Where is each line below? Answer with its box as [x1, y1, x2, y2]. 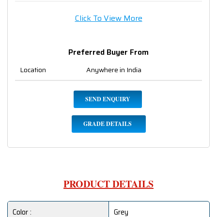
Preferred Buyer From [68, 46, 149, 59]
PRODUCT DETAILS [63, 177, 154, 191]
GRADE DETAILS [83, 120, 132, 128]
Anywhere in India [86, 64, 141, 76]
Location [20, 64, 46, 76]
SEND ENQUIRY [85, 95, 130, 104]
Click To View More [75, 12, 142, 25]
